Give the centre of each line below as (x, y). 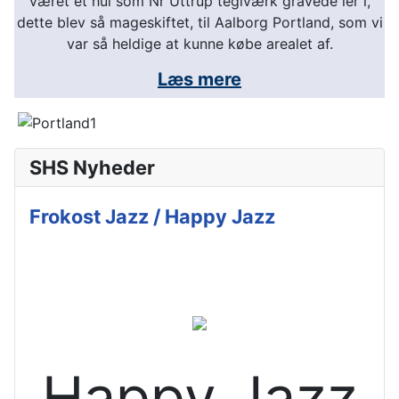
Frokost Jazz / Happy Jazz (152, 217)
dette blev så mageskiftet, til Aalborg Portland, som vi (199, 23)
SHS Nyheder (92, 168)
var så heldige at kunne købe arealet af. (199, 44)
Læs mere (199, 80)
